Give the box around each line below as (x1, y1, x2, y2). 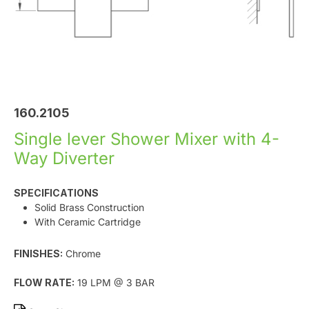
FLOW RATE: (14, 277, 74, 288)
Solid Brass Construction (34, 201, 144, 213)
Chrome (63, 248, 101, 259)
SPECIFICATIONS (14, 187, 99, 199)
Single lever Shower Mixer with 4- (14, 129, 279, 149)
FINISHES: (14, 248, 63, 259)
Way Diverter (14, 148, 114, 168)
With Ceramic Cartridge (34, 216, 141, 228)
